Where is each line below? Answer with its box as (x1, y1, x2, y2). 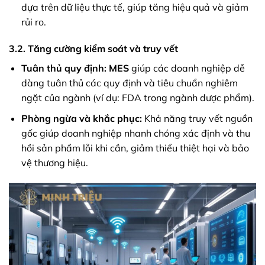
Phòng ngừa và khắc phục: (21, 112, 142, 125)
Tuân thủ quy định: (21, 62, 106, 75)
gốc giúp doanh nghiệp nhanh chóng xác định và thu (21, 127, 250, 140)
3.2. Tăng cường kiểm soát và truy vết (9, 43, 178, 55)
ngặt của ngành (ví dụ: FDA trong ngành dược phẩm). (21, 92, 254, 104)
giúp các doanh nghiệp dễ (128, 62, 245, 75)
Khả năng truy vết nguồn (141, 112, 253, 125)
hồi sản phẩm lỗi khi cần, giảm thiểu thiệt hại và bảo (21, 142, 249, 154)
